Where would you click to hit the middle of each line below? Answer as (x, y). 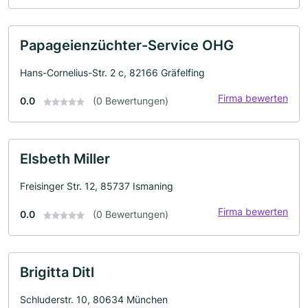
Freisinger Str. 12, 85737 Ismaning (97, 186)
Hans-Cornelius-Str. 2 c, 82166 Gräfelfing (112, 73)
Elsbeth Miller (65, 159)
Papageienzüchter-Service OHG (127, 45)
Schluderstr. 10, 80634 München (94, 299)
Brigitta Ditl (57, 272)
